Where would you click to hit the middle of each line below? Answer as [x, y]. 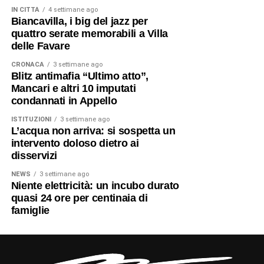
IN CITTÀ [25, 10]
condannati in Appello [64, 101]
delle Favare [40, 46]
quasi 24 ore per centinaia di [79, 198]
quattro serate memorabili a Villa [90, 34]
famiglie [30, 211]
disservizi [34, 156]
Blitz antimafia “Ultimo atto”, [80, 76]
